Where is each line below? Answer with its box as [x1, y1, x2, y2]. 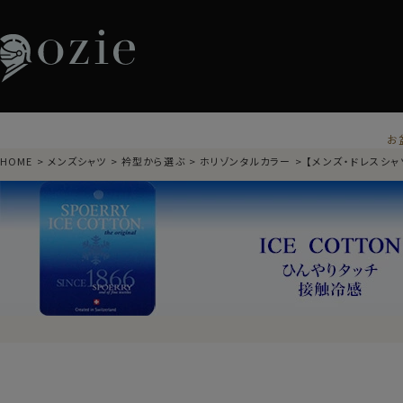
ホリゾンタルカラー [200, 154, 291, 168]
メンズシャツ [47, 154, 107, 168]
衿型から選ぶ [121, 154, 185, 168]
